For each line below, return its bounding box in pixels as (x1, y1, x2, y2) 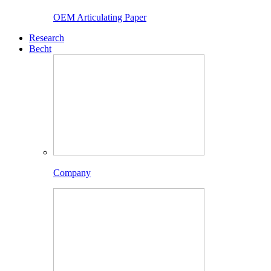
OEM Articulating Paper (53, 12, 146, 23)
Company (53, 168, 91, 178)
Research (29, 33, 64, 44)
